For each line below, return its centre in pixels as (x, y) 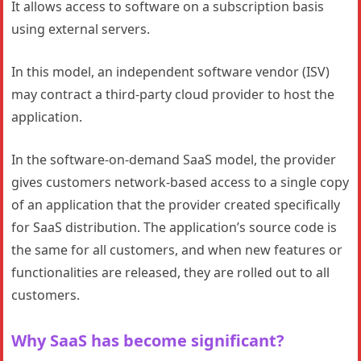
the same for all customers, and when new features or (177, 250)
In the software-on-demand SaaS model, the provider (174, 160)
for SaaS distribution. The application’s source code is (174, 227)
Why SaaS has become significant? (148, 340)
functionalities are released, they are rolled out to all (171, 272)
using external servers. (81, 29)
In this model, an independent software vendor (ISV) (171, 72)
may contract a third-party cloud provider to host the (173, 94)
